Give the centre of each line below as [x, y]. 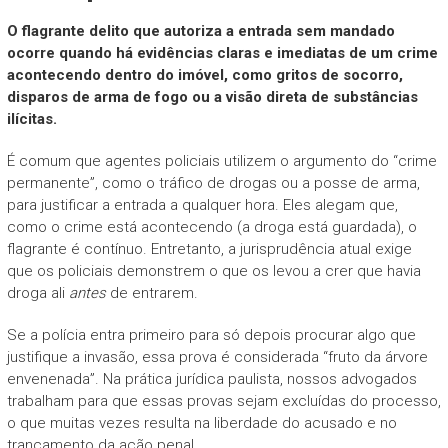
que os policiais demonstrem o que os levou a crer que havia [213, 270]
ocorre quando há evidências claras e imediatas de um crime [222, 52]
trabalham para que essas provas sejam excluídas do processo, [223, 400]
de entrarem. [151, 292]
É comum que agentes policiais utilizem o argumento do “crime [221, 160]
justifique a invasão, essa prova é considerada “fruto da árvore [217, 356]
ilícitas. [31, 118]
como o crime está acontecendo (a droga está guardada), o [211, 226]
